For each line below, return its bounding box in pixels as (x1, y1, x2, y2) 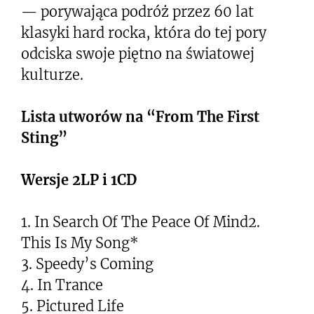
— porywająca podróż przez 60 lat (21, 2, 254, 20)
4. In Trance (21, 275, 103, 294)
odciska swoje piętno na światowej (21, 44, 254, 62)
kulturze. (21, 65, 83, 83)
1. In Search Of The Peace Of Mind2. (21, 212, 260, 231)
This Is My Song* (21, 233, 139, 252)
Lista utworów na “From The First (21, 107, 259, 125)
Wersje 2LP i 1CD (21, 170, 137, 189)
